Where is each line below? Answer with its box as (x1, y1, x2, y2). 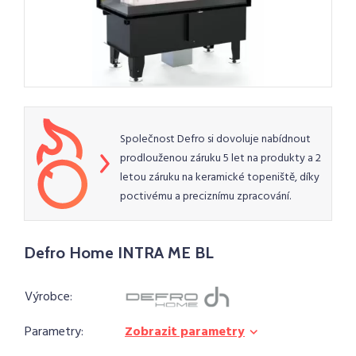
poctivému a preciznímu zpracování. (120, 188, 291, 206)
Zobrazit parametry (125, 322, 245, 342)
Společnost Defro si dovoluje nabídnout (120, 130, 311, 149)
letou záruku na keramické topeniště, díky (120, 168, 319, 187)
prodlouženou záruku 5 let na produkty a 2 (120, 149, 321, 168)
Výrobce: (25, 287, 72, 308)
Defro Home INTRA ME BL (24, 243, 214, 262)
